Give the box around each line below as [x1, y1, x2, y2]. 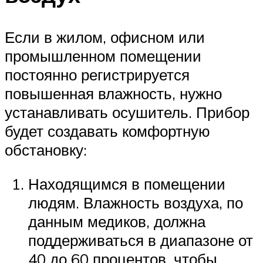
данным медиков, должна [28, 211, 205, 231]
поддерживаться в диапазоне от [28, 230, 253, 249]
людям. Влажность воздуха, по [28, 193, 243, 212]
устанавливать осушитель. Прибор [5, 102, 249, 122]
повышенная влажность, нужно [5, 83, 222, 103]
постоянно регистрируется [5, 65, 190, 84]
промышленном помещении [5, 46, 201, 65]
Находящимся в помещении [28, 174, 225, 193]
